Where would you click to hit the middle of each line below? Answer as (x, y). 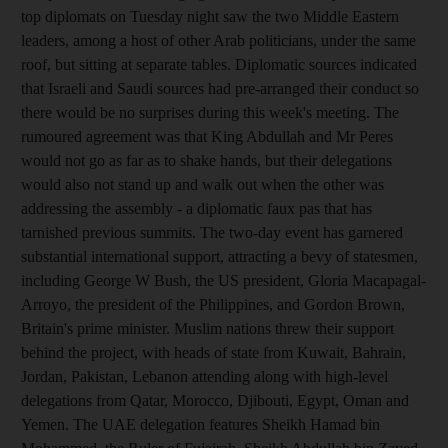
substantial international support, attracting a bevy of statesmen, (219, 256)
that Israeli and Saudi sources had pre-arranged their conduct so (220, 88)
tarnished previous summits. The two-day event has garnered (212, 232)
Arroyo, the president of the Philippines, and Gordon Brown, (213, 304)
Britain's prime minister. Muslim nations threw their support (207, 328)
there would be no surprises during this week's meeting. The (210, 112)
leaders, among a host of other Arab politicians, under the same (218, 40)
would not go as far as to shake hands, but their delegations (206, 160)
